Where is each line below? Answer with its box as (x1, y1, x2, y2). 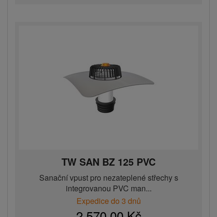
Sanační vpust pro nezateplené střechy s (39, 172, 178, 184)
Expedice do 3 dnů (76, 195, 141, 207)
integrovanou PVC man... (65, 183, 152, 194)
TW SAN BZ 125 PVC (62, 155, 155, 169)
